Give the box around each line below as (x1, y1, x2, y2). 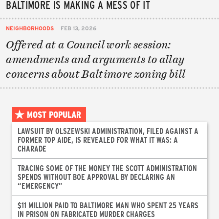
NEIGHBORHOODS (6, 24, 54, 32)
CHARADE (17, 143, 46, 154)
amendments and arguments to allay (6, 51, 185, 66)
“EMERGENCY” (17, 180, 63, 191)
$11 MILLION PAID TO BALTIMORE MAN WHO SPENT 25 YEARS (17, 200, 198, 211)
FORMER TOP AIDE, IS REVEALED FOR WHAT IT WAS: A (17, 134, 178, 145)
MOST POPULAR (26, 109, 81, 121)
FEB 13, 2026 (61, 24, 97, 32)
